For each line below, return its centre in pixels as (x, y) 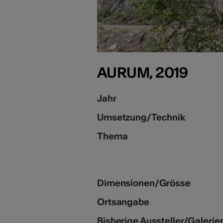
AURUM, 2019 (143, 72)
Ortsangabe (123, 202)
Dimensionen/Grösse (144, 183)
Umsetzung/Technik (141, 117)
